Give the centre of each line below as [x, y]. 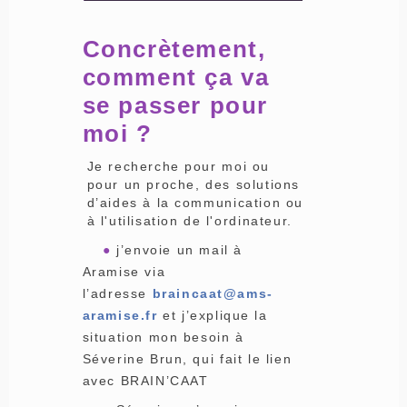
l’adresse [117, 294]
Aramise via [124, 272]
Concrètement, [174, 50]
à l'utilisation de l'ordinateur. [192, 221]
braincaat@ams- [213, 294]
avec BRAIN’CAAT [145, 381]
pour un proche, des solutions [193, 185]
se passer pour [175, 106]
